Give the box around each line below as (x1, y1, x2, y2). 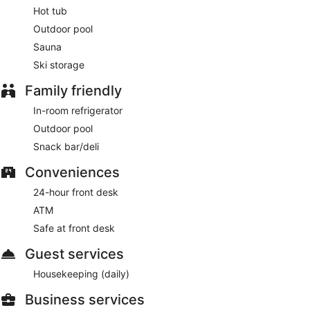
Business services (25, 291, 145, 308)
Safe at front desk (33, 221, 115, 234)
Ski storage (33, 58, 84, 71)
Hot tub (33, 4, 67, 17)
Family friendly (25, 82, 122, 99)
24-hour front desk (33, 185, 118, 198)
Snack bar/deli (33, 140, 99, 152)
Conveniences (25, 163, 120, 181)
